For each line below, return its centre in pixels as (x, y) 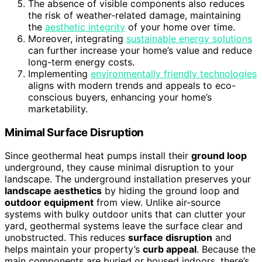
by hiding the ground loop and (170, 191)
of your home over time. (180, 27)
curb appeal (170, 249)
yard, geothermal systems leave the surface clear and (124, 226)
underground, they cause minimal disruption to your (119, 168)
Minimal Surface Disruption (74, 132)
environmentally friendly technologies (174, 73)
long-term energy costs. (81, 62)
